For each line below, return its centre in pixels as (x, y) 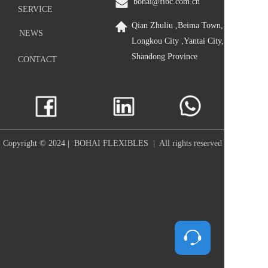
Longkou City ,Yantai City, (178, 41)
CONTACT (37, 60)
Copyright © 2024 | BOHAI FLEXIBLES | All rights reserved (112, 143)
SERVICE (35, 9)
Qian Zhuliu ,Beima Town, (177, 25)
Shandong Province (165, 57)
